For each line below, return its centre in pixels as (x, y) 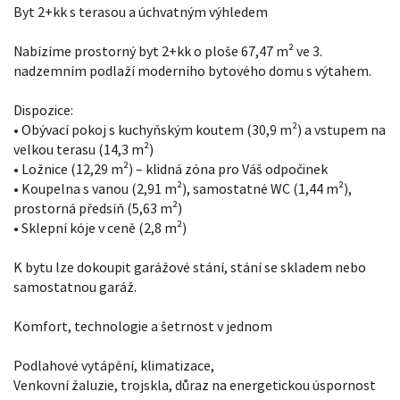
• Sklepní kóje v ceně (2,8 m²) (100, 228)
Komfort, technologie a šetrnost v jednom (143, 326)
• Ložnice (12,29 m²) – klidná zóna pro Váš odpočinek (171, 169)
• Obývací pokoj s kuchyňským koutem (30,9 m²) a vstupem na (200, 130)
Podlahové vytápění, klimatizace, (114, 366)
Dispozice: (43, 110)
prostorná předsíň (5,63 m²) (98, 208)
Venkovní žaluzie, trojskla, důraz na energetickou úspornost (195, 385)
